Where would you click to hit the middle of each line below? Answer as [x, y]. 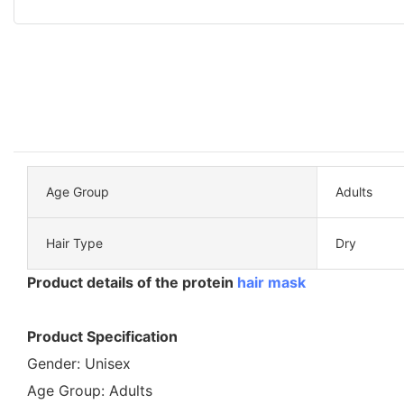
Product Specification [102, 336]
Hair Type [74, 243]
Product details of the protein [132, 282]
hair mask [271, 282]
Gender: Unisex [79, 363]
